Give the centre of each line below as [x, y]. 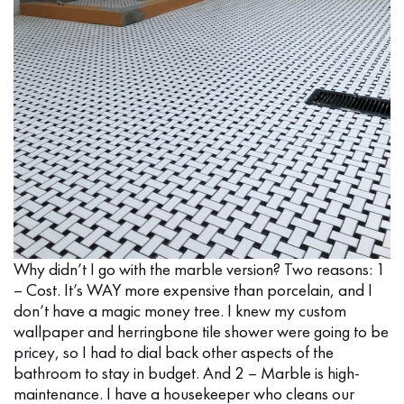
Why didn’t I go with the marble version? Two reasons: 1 [200, 270]
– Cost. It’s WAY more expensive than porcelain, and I [193, 290]
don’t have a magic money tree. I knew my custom [180, 311]
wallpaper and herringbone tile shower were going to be [201, 332]
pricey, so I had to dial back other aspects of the [174, 353]
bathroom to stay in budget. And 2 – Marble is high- [187, 373]
